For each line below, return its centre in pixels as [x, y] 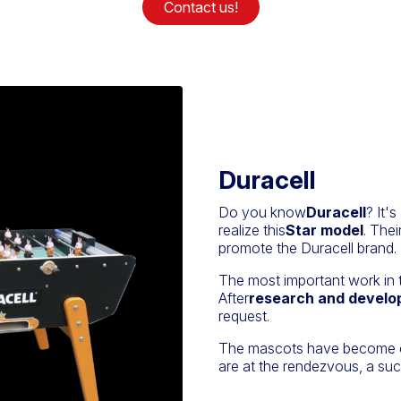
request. [244, 316]
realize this [252, 230]
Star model [324, 230]
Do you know [262, 213]
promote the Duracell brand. [307, 248]
